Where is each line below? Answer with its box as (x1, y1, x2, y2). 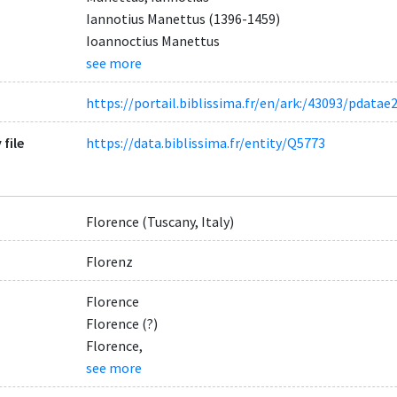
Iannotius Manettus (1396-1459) (85, 9, 280, 27)
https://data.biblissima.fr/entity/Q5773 (85, 134, 325, 152)
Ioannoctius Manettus (85, 31, 220, 50)
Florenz (85, 252, 133, 270)
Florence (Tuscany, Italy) (85, 212, 234, 230)
